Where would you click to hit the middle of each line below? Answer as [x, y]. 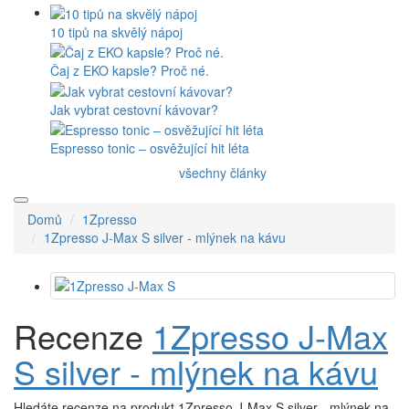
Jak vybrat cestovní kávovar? [134, 109]
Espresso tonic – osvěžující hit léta [150, 148]
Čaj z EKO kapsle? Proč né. [130, 71]
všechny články [223, 173]
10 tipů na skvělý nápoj [116, 32]
